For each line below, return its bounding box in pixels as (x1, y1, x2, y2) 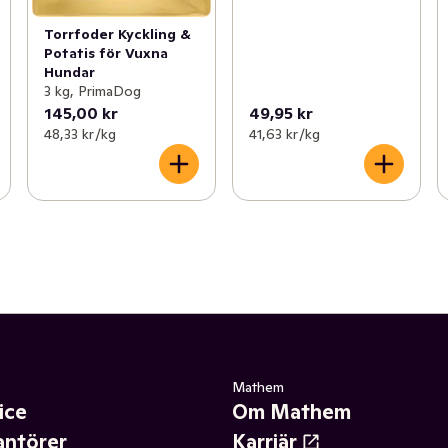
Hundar (43, 62, 95, 81)
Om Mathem (232, 398, 351, 425)
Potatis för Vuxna (43, 43, 168, 62)
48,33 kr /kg (43, 124, 116, 143)
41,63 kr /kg (248, 124, 320, 143)
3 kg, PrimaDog (43, 81, 141, 100)
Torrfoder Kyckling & (43, 24, 191, 43)
